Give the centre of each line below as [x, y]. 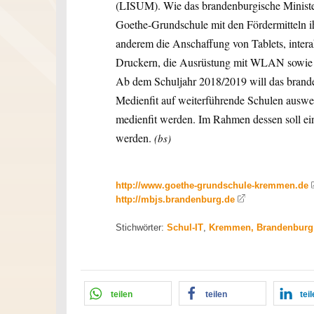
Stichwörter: [141, 227]
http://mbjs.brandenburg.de [175, 199]
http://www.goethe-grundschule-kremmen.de [212, 185]
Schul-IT [185, 227]
